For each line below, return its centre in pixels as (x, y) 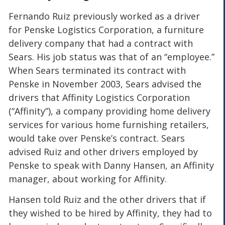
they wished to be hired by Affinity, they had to (110, 213)
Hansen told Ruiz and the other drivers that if (107, 200)
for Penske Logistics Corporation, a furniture (106, 29)
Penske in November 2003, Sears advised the (105, 84)
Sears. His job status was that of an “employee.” (112, 57)
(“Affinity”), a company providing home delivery (110, 111)
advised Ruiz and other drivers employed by (103, 151)
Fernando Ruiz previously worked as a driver (104, 16)
